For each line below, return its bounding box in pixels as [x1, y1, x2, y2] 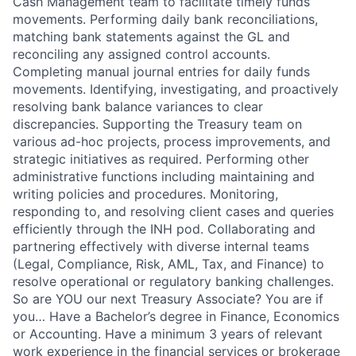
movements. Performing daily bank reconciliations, [13, 11, 318, 28]
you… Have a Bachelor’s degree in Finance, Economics [13, 308, 339, 325]
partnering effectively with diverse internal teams [13, 238, 309, 255]
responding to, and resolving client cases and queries [13, 203, 334, 220]
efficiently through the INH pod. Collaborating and [13, 221, 315, 238]
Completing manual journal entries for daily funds [13, 64, 310, 80]
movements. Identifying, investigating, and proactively [13, 81, 339, 98]
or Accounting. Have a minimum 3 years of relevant [13, 326, 323, 342]
